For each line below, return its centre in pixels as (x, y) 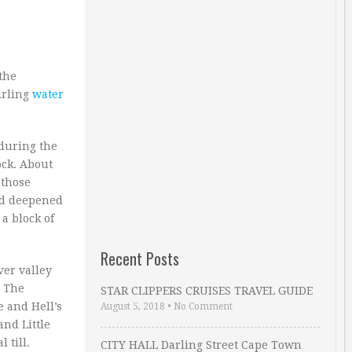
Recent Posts (140, 258)
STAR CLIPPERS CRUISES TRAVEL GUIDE (207, 291)
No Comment (203, 306)
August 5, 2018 (133, 306)
